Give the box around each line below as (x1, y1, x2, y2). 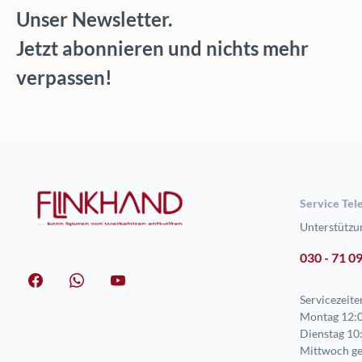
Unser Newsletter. (16, 6, 172, 31)
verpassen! (16, 65, 112, 89)
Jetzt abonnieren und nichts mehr (16, 36, 309, 60)
